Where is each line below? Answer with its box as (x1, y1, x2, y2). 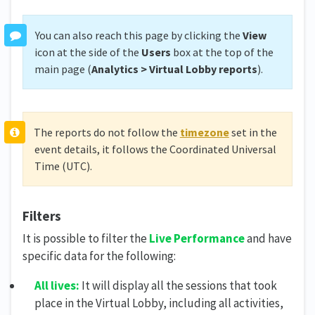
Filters (22, 207, 61, 224)
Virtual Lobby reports (149, 61, 257, 76)
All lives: (34, 278, 79, 294)
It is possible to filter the (22, 231, 149, 247)
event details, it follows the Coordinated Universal (34, 141, 276, 156)
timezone (179, 124, 229, 139)
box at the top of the (171, 44, 274, 59)
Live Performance (149, 231, 245, 247)
